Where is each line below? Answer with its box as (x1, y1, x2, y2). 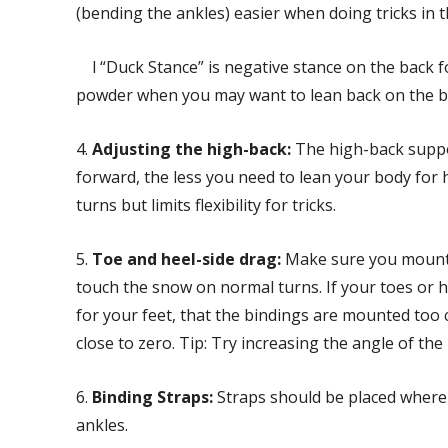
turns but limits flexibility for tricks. (76, 194, 336, 217)
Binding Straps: (92, 386, 213, 409)
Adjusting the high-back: (92, 138, 291, 161)
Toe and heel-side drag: (92, 248, 285, 271)
